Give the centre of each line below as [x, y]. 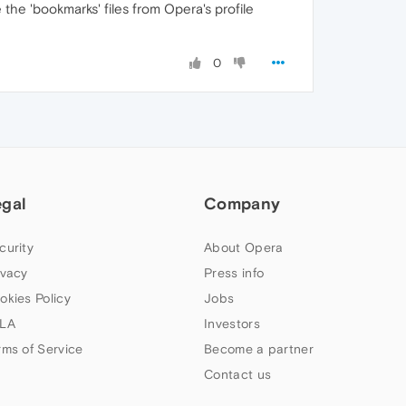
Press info [234, 273]
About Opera [244, 247]
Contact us [238, 374]
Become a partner [259, 349]
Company [242, 203]
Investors [232, 324]
